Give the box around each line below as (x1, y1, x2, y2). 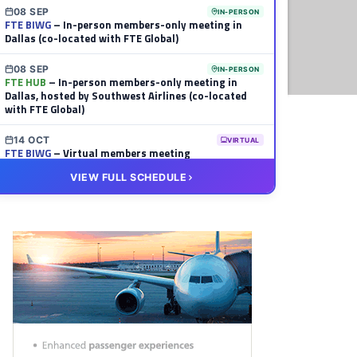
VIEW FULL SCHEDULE (70, 171, 186, 184)
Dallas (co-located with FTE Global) (4, 30, 178, 47)
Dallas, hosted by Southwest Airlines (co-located (4, 88, 247, 104)
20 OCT (13, 178, 52, 190)
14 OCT (13, 134, 50, 147)
